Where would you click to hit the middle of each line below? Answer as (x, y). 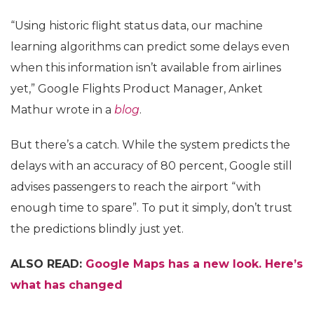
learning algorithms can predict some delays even (150, 46)
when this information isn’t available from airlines (146, 67)
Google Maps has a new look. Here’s (194, 264)
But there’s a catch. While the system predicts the (150, 144)
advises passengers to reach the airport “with (136, 186)
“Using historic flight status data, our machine (137, 25)
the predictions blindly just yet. (97, 228)
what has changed (67, 285)
